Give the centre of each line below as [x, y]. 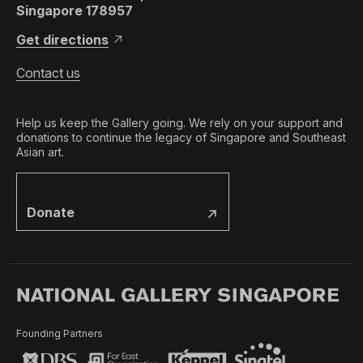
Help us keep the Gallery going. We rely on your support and [179, 122]
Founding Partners [60, 334]
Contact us [48, 73]
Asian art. [40, 152]
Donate [51, 212]
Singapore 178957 [75, 10]
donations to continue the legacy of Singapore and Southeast [181, 137]
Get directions [62, 39]
